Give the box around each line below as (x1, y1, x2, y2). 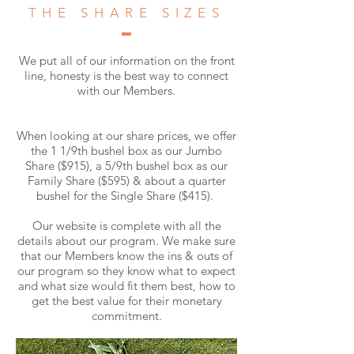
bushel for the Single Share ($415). (36, 187, 217, 203)
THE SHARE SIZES (28, 4, 225, 21)
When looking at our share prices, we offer (17, 127, 236, 143)
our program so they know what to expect (17, 262, 235, 278)
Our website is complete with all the (32, 217, 221, 233)
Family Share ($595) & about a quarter (27, 172, 226, 188)
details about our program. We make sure (17, 232, 235, 248)
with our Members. (77, 82, 175, 98)
